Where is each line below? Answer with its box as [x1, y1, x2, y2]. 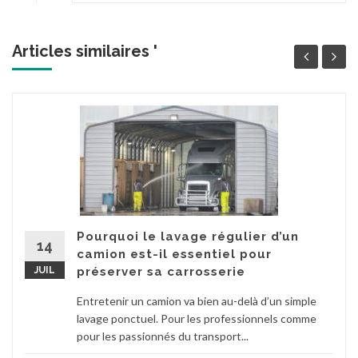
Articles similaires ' [12, 42, 157, 62]
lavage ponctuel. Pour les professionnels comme [77, 312, 316, 326]
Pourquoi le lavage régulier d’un [77, 229, 299, 245]
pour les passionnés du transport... [77, 329, 249, 344]
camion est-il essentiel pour [77, 247, 272, 262]
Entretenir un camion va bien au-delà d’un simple [77, 294, 316, 308]
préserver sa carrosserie [77, 265, 245, 280]
